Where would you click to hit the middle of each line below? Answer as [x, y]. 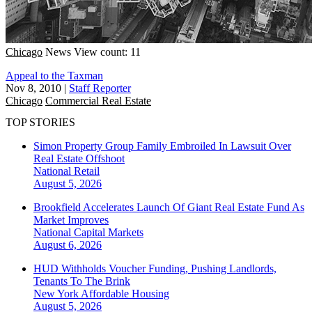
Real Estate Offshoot [79, 159]
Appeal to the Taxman [54, 75]
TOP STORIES [40, 123]
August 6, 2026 [68, 245]
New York [57, 294]
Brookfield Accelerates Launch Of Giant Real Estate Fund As [169, 208]
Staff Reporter [100, 88]
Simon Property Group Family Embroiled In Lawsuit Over [162, 146]
